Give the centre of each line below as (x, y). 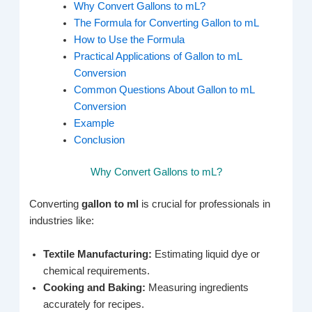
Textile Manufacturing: (99, 254)
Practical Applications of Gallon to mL (158, 57)
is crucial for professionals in (206, 204)
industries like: (62, 221)
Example (94, 124)
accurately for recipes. (94, 304)
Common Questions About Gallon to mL (164, 90)
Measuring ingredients (199, 287)
